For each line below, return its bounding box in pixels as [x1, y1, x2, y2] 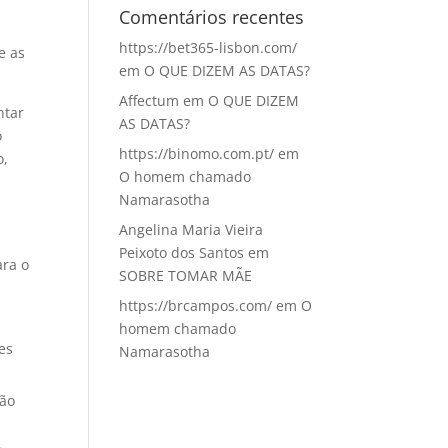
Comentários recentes [119, 5, 305, 29]
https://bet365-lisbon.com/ [119, 38, 298, 57]
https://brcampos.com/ [119, 296, 273, 315]
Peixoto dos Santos [119, 243, 245, 262]
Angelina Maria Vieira [119, 220, 264, 239]
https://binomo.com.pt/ [119, 144, 275, 163]
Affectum [119, 91, 180, 110]
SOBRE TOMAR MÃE [119, 266, 253, 285]
